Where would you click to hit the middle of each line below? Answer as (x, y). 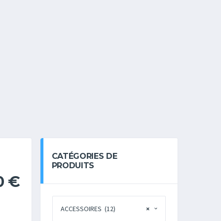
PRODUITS (73, 166)
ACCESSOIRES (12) (88, 209)
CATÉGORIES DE (84, 156)
